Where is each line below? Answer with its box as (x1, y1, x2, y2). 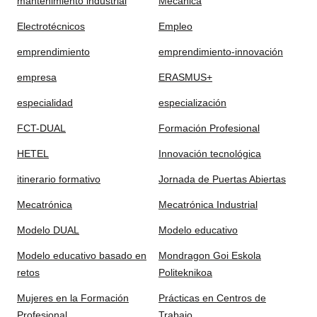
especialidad (17, 97, 73, 108)
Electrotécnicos (17, 21, 85, 32)
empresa (17, 71, 57, 83)
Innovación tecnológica (158, 148, 261, 159)
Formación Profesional (158, 122, 260, 134)
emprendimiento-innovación (158, 46, 283, 57)
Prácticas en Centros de (158, 292, 266, 304)
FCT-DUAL (17, 122, 66, 134)
